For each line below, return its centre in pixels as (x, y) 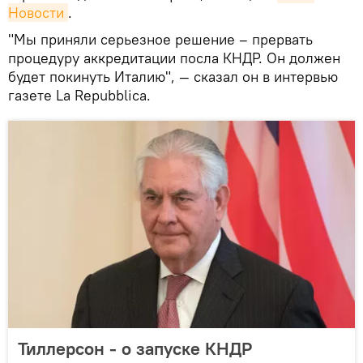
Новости (36, 13)
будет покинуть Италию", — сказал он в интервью (173, 77)
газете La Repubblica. (79, 96)
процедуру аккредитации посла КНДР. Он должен (174, 58)
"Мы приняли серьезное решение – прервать (160, 40)
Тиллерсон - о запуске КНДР (135, 349)
